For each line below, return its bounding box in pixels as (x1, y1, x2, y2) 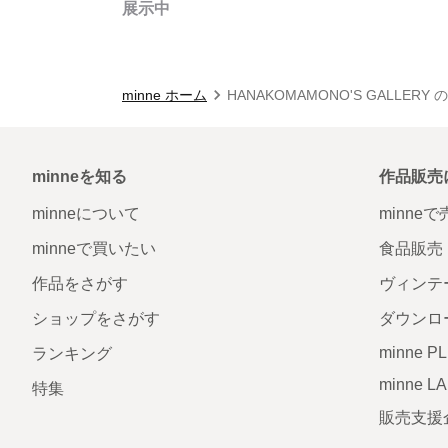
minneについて (32, 204, 140, 222)
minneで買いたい (32, 239, 156, 257)
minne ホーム (122, 86, 207, 103)
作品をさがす (32, 274, 128, 292)
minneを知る (32, 167, 127, 185)
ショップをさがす (32, 309, 160, 327)
